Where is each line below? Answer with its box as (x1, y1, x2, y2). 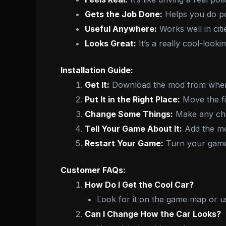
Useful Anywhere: (85, 23, 157, 34)
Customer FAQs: (61, 164, 126, 175)
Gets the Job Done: (85, 9, 162, 19)
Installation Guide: (61, 65, 133, 75)
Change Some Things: (85, 108, 173, 119)
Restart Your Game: (85, 138, 163, 148)
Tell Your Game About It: (85, 123, 182, 134)
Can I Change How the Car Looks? (85, 208, 221, 219)
